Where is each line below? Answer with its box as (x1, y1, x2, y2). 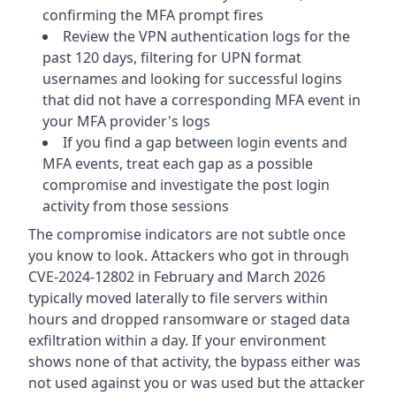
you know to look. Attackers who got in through (28, 246, 349, 266)
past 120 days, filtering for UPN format (42, 48, 301, 68)
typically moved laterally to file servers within (28, 288, 328, 308)
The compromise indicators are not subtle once (28, 225, 346, 245)
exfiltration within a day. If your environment (28, 331, 326, 351)
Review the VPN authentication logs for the (63, 27, 350, 47)
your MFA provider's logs (42, 111, 210, 132)
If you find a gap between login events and (63, 133, 347, 153)
